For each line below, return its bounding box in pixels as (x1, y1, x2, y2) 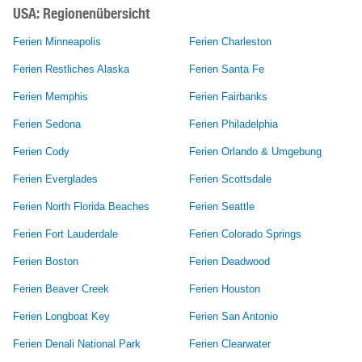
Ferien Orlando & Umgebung (189, 145, 322, 158)
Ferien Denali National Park (13, 337, 141, 350)
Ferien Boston (13, 255, 78, 267)
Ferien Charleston (189, 35, 271, 48)
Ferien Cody (13, 145, 69, 158)
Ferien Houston (189, 282, 260, 295)
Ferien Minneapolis (13, 35, 101, 48)
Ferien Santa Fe (189, 62, 264, 75)
